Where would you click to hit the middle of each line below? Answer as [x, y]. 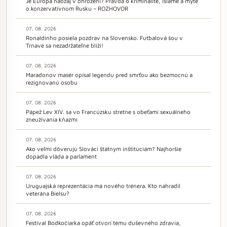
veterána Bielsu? [48, 193]
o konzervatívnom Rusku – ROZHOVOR [77, 8]
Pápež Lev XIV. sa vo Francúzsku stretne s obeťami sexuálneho [108, 111]
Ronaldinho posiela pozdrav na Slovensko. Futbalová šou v [104, 37]
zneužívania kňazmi [52, 119]
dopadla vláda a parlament [61, 156]
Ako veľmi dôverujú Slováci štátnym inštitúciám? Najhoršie [104, 148]
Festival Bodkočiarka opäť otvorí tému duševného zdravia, [103, 222]
